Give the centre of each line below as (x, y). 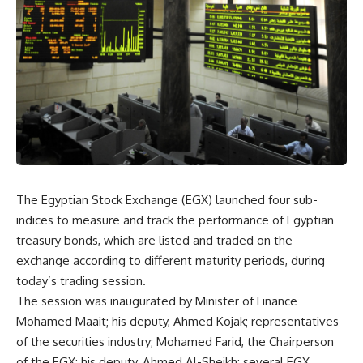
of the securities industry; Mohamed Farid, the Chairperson (175, 341)
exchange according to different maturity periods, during (171, 260)
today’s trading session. (81, 280)
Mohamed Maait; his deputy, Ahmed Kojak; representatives (177, 321)
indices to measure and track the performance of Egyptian (175, 220)
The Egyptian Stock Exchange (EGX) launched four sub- (167, 199)
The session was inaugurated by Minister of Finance (157, 301)
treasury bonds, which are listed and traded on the (154, 240)
